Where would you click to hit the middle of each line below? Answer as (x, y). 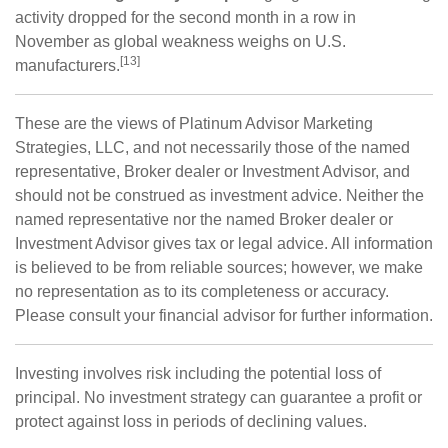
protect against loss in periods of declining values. (191, 422)
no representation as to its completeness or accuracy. (202, 292)
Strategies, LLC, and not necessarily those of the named (212, 148)
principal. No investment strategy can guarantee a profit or (218, 398)
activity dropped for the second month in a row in (185, 18)
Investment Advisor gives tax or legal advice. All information (224, 244)
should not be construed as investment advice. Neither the (219, 196)
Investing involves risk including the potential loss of (198, 374)
